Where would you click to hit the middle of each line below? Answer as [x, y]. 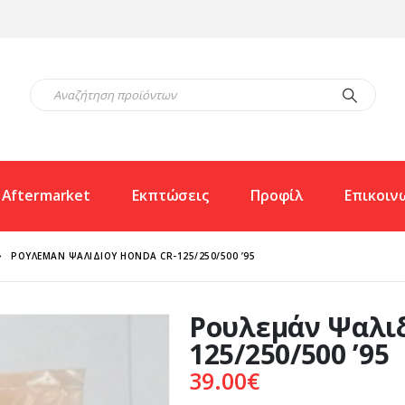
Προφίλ [277, 195]
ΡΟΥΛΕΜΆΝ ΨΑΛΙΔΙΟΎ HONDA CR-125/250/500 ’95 [133, 255]
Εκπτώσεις [170, 195]
